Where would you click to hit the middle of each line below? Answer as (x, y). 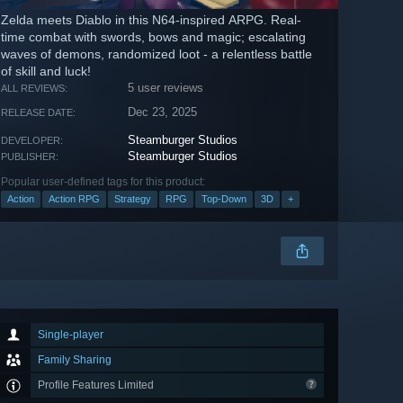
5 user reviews (166, 88)
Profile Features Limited (97, 385)
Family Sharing (75, 360)
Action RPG (74, 199)
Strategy (133, 199)
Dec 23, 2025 (163, 112)
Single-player (71, 335)
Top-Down (224, 199)
